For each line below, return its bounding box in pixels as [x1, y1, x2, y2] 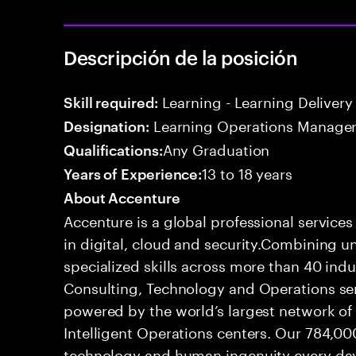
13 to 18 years [202, 161, 292, 183]
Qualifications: [64, 139, 163, 159]
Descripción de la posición [64, 44, 298, 70]
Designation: [64, 115, 149, 135]
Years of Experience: [64, 163, 203, 183]
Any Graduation [162, 137, 270, 159]
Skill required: [64, 91, 158, 111]
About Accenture [64, 187, 180, 207]
